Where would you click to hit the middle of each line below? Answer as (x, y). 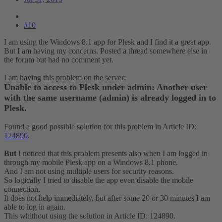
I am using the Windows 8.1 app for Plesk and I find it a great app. (108, 42)
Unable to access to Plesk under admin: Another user (106, 87)
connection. (22, 189)
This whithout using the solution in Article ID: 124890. (90, 216)
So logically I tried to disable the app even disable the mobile (99, 180)
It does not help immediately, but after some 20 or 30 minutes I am (107, 198)
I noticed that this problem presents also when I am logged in (112, 154)
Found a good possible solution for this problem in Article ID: (100, 127)
